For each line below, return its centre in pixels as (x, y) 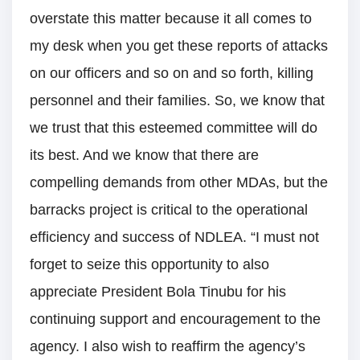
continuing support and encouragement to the (175, 319)
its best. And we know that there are (144, 155)
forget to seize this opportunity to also (149, 265)
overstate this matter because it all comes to (171, 19)
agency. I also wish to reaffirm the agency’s (168, 347)
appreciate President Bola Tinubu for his (158, 292)
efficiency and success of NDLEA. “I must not (174, 237)
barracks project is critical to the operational (169, 210)
